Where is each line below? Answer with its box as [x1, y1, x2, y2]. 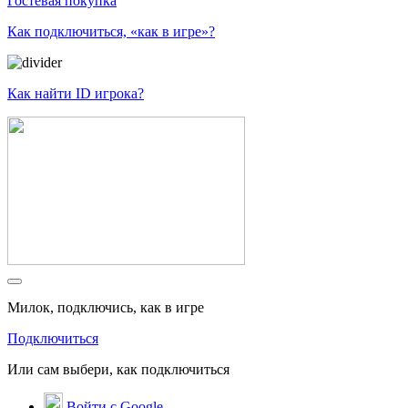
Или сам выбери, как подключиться [7, 361, 229, 377]
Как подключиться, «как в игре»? [7, 23, 215, 39]
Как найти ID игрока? [7, 85, 144, 101]
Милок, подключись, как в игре [7, 299, 204, 315]
